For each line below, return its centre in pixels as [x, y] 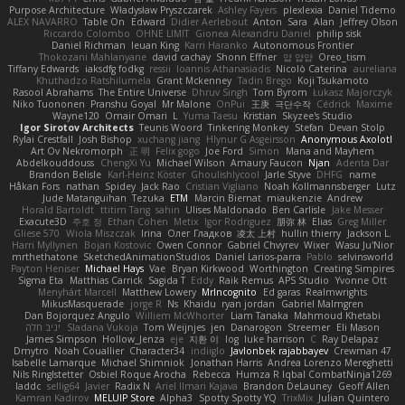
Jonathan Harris [226, 362]
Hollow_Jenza [133, 339]
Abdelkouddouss [56, 162]
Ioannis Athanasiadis [224, 68]
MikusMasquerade [83, 303]
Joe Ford [225, 151]
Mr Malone [187, 104]
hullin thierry [311, 233]
